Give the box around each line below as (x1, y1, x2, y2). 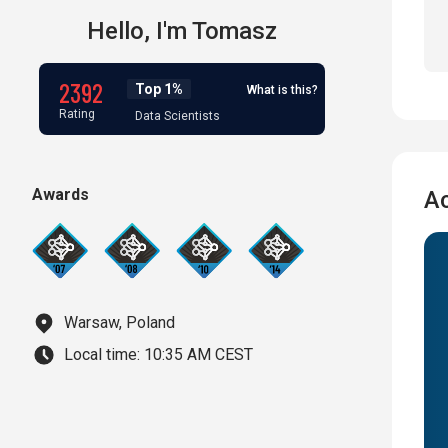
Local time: (64, 345, 140, 364)
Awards (32, 185, 89, 204)
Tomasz (192, 17, 277, 45)
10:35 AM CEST (144, 345, 253, 364)
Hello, (87, 17, 150, 45)
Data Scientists (135, 109, 220, 123)
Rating (59, 107, 95, 121)
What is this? (247, 83, 318, 97)
